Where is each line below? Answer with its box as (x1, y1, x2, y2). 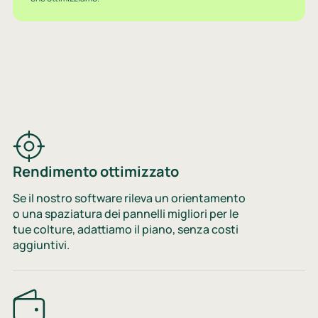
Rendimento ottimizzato (12, 162, 179, 182)
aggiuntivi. (12, 236, 70, 253)
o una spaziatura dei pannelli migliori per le (12, 205, 238, 221)
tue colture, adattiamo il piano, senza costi (12, 221, 238, 237)
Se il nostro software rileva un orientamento (12, 190, 246, 206)
